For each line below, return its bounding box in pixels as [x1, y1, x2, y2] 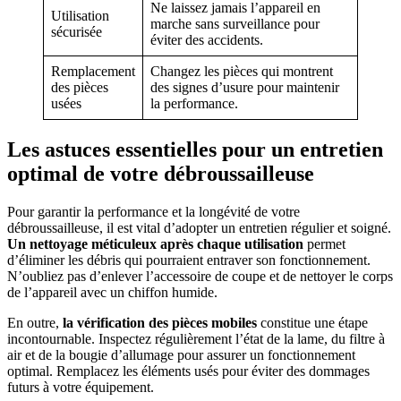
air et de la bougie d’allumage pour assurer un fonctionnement [7, 346, 355, 363]
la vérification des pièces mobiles [63, 314, 257, 330]
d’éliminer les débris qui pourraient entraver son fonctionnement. [7, 252, 371, 268]
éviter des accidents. [150, 31, 263, 47]
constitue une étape [257, 314, 368, 330]
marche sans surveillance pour [150, 15, 320, 31]
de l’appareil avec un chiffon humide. [7, 284, 218, 300]
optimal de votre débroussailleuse [7, 161, 314, 185]
